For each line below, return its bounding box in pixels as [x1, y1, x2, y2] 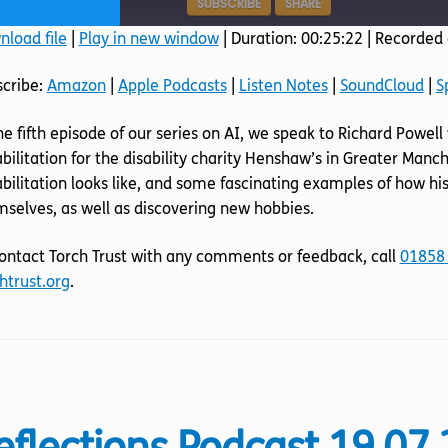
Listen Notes [238, 76, 328, 96]
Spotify [273, 89, 309, 103]
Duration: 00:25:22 [230, 28, 363, 48]
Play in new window [78, 28, 219, 48]
